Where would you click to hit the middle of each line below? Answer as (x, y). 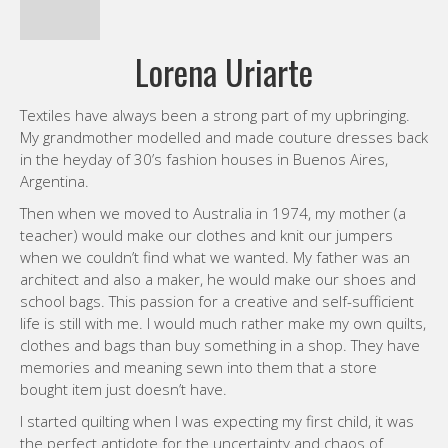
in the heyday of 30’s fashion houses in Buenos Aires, (204, 159)
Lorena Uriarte (224, 71)
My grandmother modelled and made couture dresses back (224, 137)
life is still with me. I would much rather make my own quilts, (223, 323)
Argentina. (54, 181)
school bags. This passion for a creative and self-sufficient (217, 301)
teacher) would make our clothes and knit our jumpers (206, 235)
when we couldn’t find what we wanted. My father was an (215, 257)
